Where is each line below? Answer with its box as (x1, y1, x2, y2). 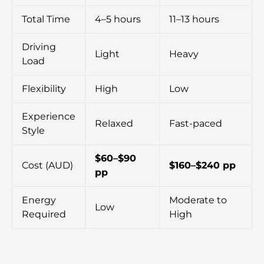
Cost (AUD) (22, 160, 73, 171)
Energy (22, 194, 56, 206)
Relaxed (95, 118, 133, 130)
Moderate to (169, 194, 227, 206)
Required (22, 209, 66, 220)
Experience (22, 111, 75, 123)
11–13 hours (169, 14, 219, 25)
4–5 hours (95, 14, 141, 25)
